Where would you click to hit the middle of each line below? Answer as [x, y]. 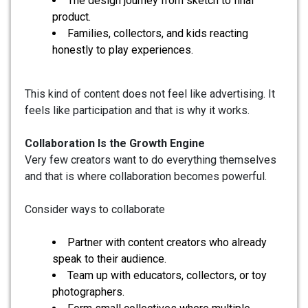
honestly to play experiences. [123, 50]
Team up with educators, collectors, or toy [167, 276]
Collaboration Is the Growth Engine [115, 144]
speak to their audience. [109, 259]
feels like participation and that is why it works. [137, 111]
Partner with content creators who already [167, 243]
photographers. [88, 292]
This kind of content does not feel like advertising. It [150, 94]
